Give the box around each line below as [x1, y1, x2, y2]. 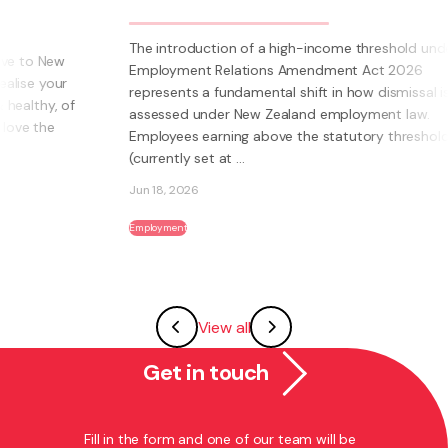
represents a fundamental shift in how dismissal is [46, 83, 368, 102]
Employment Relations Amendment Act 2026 [46, 61, 340, 80]
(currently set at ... [46, 149, 162, 168]
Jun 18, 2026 [46, 182, 117, 199]
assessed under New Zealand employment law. [46, 105, 348, 124]
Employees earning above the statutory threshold [46, 127, 367, 146]
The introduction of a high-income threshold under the [46, 39, 401, 58]
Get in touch [143, 357, 269, 387]
